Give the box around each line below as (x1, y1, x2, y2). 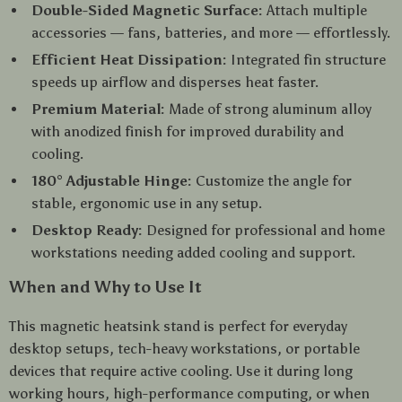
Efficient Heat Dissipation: (31, 51, 227, 68)
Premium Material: (31, 100, 165, 118)
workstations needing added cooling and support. (31, 244, 355, 261)
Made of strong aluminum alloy (165, 100, 371, 118)
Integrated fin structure (227, 51, 386, 68)
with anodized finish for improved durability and (31, 123, 344, 140)
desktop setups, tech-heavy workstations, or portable (9, 340, 360, 357)
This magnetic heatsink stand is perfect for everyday (9, 318, 347, 335)
